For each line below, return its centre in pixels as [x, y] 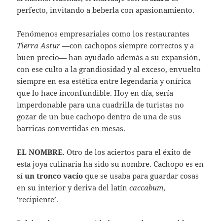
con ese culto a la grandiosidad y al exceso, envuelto [109, 69]
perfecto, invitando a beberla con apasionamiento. [106, 10]
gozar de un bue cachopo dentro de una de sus [99, 117]
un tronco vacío [54, 176]
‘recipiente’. [38, 200]
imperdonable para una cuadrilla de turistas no [101, 105]
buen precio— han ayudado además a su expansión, [109, 57]
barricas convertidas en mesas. [71, 129]
